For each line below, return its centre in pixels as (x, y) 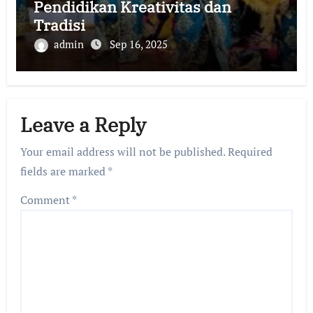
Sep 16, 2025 (138, 44)
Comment (46, 200)
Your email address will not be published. (123, 152)
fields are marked (64, 171)
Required (250, 152)
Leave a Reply (83, 124)
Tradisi (59, 25)
